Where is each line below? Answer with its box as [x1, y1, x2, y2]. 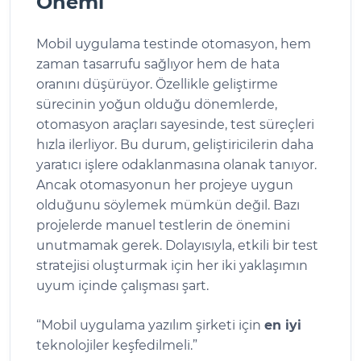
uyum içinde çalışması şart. [36, 277, 209, 293]
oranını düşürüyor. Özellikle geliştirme [36, 76, 278, 92]
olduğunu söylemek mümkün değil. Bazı [36, 197, 300, 213]
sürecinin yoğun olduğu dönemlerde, [36, 96, 277, 112]
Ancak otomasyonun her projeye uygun [36, 176, 293, 193]
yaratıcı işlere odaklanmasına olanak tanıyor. [36, 156, 317, 172]
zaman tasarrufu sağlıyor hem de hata [36, 56, 280, 72]
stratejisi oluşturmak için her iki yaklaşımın [36, 257, 308, 273]
